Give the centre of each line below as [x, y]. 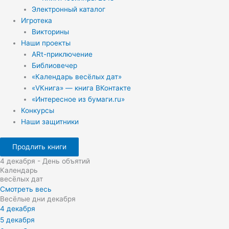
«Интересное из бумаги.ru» [78, 99]
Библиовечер [54, 65]
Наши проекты [46, 43]
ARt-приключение [62, 54]
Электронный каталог [68, 9]
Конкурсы [38, 110]
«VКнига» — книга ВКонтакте [81, 88]
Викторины [50, 31]
